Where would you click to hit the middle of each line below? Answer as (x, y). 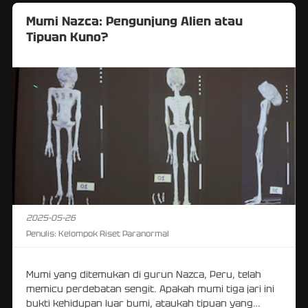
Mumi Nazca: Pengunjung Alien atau (134, 21)
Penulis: (41, 233)
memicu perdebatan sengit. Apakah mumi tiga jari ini (150, 288)
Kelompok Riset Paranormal (113, 233)
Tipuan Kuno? (67, 36)
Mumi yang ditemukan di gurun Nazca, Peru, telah (144, 274)
